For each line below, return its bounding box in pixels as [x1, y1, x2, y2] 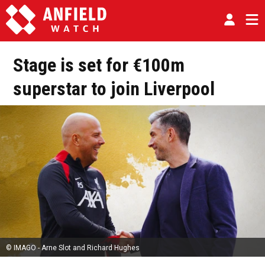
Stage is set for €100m [13, 54, 185, 76]
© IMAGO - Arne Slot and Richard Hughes [6, 244, 140, 253]
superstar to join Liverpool [13, 77, 215, 100]
